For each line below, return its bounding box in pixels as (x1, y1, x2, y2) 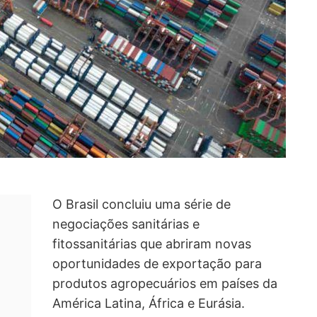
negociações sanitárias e (52, 217, 200, 232)
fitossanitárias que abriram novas (52, 236, 251, 252)
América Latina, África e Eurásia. (52, 296, 245, 311)
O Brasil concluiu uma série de (52, 197, 231, 212)
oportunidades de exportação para (52, 256, 262, 272)
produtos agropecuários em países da (52, 276, 277, 292)
